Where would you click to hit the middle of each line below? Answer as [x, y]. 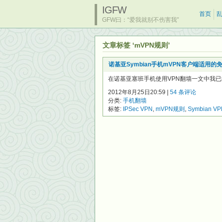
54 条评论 [183, 92]
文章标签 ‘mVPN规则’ [136, 45]
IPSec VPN [138, 109]
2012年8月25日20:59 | [139, 92]
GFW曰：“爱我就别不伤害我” [140, 20]
